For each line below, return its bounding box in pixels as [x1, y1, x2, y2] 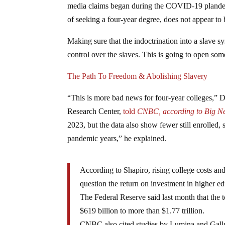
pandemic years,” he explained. [67, 134, 167, 143]
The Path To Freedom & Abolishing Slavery [67, 71, 208, 80]
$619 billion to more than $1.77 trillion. [80, 206, 205, 215]
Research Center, [67, 106, 124, 116]
